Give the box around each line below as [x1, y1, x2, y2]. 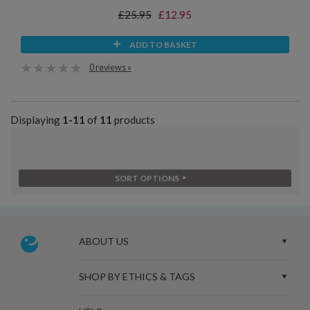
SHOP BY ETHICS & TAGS [78, 271, 195, 283]
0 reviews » [89, 62, 131, 73]
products [112, 113, 155, 127]
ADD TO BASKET [129, 39, 197, 50]
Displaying [10, 113, 62, 127]
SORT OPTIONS [114, 173, 181, 184]
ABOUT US [78, 235, 129, 248]
